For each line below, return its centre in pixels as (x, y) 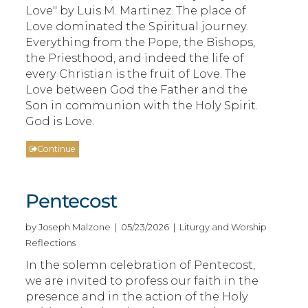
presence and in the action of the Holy (137, 296)
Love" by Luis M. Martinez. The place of (136, 10)
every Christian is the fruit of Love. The (136, 73)
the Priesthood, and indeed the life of (135, 57)
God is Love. (60, 121)
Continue (57, 148)
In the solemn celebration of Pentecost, (141, 264)
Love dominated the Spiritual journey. (137, 26)
